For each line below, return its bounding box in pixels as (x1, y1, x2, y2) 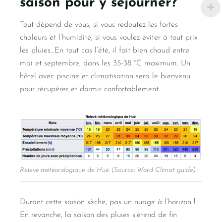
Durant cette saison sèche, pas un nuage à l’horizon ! (20, 198, 195, 206)
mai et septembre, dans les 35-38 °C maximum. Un (20, 59, 190, 67)
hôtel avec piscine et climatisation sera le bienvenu (20, 72, 190, 80)
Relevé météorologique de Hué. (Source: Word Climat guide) (20, 166, 196, 174)
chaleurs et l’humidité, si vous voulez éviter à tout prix (20, 33, 197, 42)
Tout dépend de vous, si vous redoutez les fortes (20, 20, 178, 29)
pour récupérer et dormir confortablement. (20, 85, 160, 93)
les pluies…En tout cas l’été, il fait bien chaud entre (20, 46, 189, 55)
